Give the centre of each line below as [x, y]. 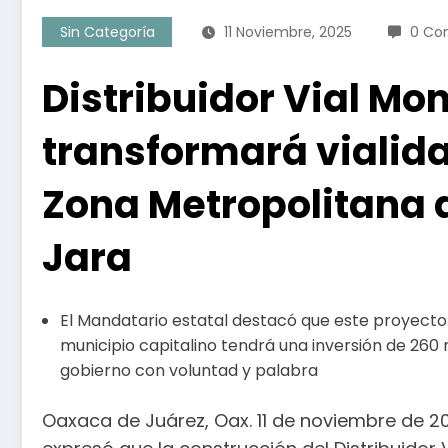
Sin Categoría [107, 31]
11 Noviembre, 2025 [288, 31]
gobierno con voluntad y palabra [189, 370]
